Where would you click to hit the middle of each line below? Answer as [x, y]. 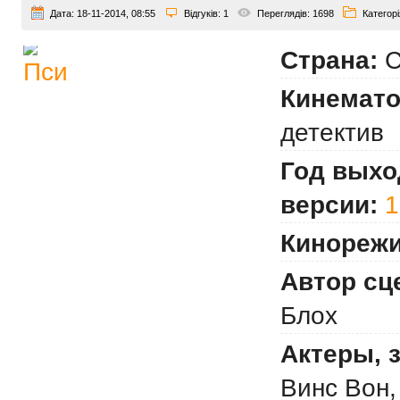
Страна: [329, 60]
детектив [332, 133]
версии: [329, 205]
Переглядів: [285, 13]
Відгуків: [204, 13]
